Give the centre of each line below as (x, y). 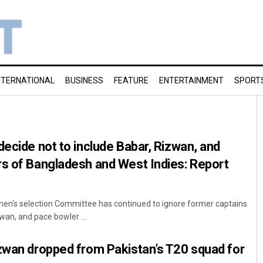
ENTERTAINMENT (191, 80)
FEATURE (131, 80)
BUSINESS (84, 80)
